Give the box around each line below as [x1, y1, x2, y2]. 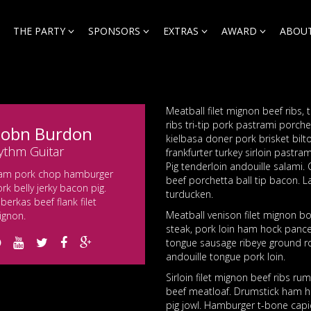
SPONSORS [87, 24, 140, 37]
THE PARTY [12, 24, 65, 37]
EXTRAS [162, 24, 199, 37]
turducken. [166, 187, 213, 201]
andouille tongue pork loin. [166, 250, 285, 263]
